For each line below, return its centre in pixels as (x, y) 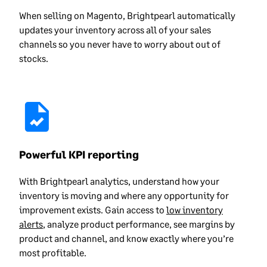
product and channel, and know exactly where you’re (126, 238)
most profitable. (53, 253)
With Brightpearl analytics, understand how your (119, 181)
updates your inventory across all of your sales (115, 29)
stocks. (34, 58)
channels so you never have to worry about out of (120, 44)
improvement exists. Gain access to (93, 210)
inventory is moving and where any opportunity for (124, 195)
